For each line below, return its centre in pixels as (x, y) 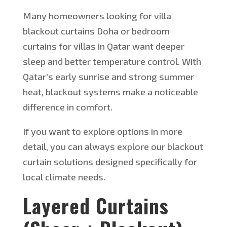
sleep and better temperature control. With (112, 62)
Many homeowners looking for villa (97, 16)
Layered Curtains (96, 205)
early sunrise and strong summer (123, 77)
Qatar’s (38, 77)
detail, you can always (70, 147)
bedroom (149, 31)
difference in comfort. (67, 107)
